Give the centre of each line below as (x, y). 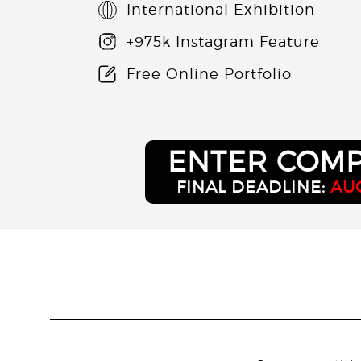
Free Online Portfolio (209, 74)
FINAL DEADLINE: (253, 187)
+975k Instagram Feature (223, 42)
